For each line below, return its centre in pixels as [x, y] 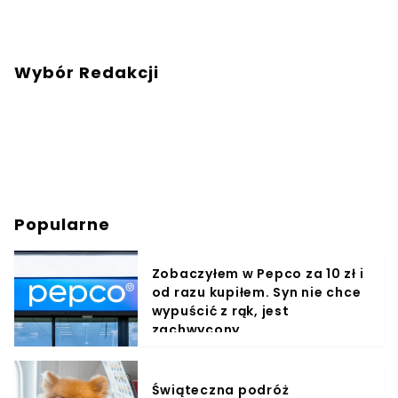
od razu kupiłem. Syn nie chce [256, 293]
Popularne [62, 225]
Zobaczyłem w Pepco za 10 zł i [258, 274]
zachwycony [196, 330]
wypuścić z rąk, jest [220, 311]
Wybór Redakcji [87, 73]
